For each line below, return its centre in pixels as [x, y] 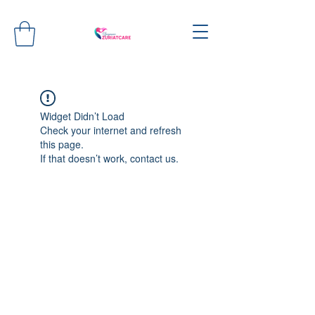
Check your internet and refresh [111, 130]
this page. [62, 144]
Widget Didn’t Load [82, 116]
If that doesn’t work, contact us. [109, 158]
